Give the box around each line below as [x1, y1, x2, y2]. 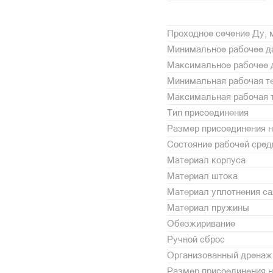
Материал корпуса [167, 154, 246, 165]
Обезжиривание [167, 218, 235, 229]
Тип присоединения [167, 107, 249, 118]
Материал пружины [167, 202, 249, 213]
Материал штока [167, 170, 238, 181]
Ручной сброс [167, 233, 225, 244]
